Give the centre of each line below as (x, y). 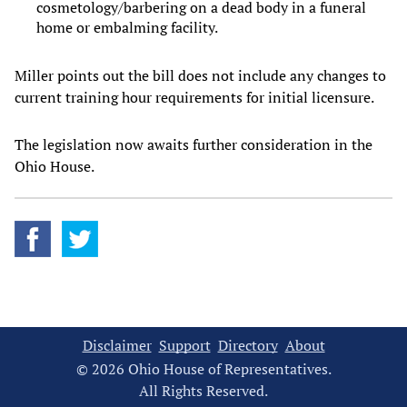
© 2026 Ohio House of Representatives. (203, 368)
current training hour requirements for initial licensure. (196, 97)
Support (184, 345)
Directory (248, 345)
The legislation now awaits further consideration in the (194, 144)
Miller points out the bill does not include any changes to (200, 75)
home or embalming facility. (127, 27)
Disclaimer (117, 345)
